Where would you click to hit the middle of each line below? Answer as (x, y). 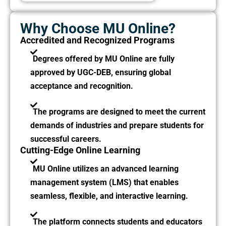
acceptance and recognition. (82, 86)
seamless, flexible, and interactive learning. (109, 196)
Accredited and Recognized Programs (97, 40)
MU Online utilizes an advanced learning (106, 169)
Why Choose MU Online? (98, 29)
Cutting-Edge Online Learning (80, 150)
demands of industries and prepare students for (117, 126)
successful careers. (66, 139)
